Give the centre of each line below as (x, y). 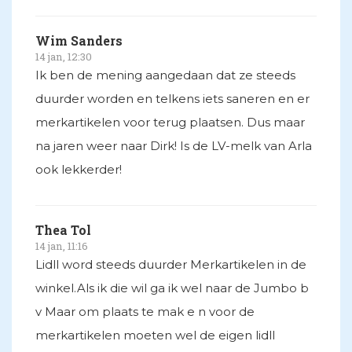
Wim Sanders (79, 41)
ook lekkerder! (79, 170)
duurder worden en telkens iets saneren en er (172, 99)
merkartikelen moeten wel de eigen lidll (155, 335)
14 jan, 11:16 (62, 246)
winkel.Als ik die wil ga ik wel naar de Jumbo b (172, 288)
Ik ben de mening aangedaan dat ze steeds (165, 75)
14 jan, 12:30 (64, 57)
